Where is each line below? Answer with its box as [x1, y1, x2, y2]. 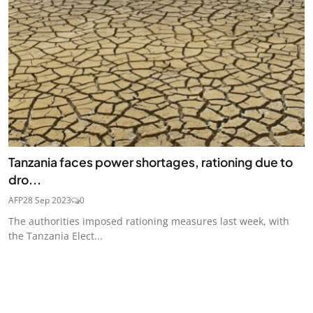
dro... [8, 172, 41, 188]
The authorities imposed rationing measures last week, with [8, 214, 289, 228]
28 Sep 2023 [23, 194, 71, 207]
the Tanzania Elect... [8, 229, 103, 243]
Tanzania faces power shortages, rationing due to [8, 154, 293, 170]
